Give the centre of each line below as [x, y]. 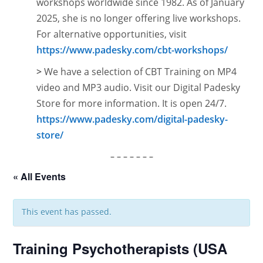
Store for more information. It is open [121, 103]
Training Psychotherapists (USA [120, 248]
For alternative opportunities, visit [112, 34]
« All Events [40, 176]
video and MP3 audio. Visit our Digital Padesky [139, 87]
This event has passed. [67, 212]
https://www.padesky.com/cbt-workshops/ [132, 50]
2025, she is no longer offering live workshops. [139, 18]
